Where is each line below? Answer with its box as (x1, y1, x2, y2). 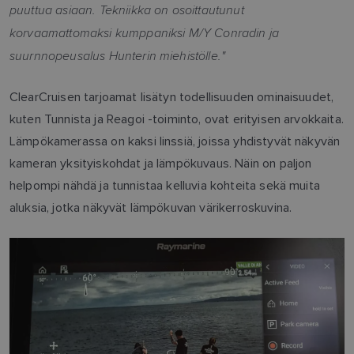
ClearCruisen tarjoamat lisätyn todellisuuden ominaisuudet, (9, 88, 334, 104)
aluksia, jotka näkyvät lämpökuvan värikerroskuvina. (9, 199, 292, 215)
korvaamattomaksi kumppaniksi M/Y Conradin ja (9, 23, 280, 41)
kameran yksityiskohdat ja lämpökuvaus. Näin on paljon (9, 155, 312, 171)
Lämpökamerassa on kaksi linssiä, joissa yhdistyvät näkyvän (9, 133, 341, 149)
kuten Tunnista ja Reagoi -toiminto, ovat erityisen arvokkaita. (9, 111, 344, 126)
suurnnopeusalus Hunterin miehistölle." (9, 46, 226, 64)
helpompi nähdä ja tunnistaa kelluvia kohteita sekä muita (9, 177, 320, 193)
